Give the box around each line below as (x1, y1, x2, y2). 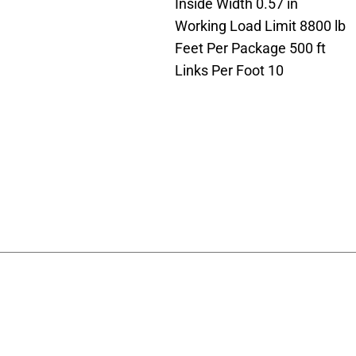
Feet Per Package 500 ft (175, 39, 326, 56)
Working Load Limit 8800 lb (175, 17, 346, 34)
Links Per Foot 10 (175, 61, 284, 79)
